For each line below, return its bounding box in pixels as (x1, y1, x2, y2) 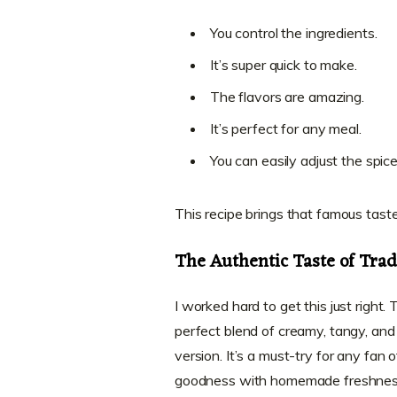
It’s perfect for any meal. (209, 120, 362, 138)
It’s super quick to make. (209, 56, 357, 74)
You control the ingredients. (209, 24, 378, 43)
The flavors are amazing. (209, 88, 364, 106)
